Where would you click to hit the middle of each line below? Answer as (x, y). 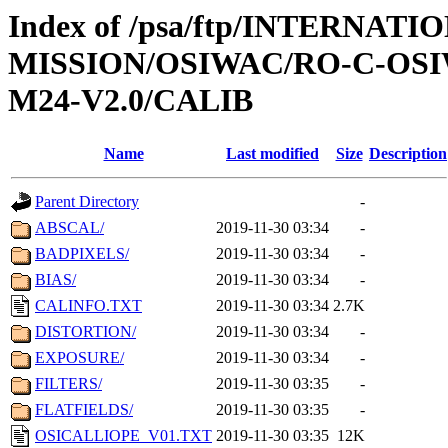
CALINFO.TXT (88, 306)
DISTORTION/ (85, 332)
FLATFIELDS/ (84, 410)
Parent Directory (87, 202)
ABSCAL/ (69, 228)
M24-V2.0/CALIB (130, 100)
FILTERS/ (68, 384)
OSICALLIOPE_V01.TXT (123, 436)
